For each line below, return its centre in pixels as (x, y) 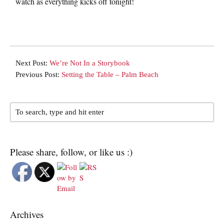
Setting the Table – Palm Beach (110, 74)
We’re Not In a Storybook (90, 63)
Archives (27, 214)
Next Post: (32, 63)
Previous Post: (38, 74)
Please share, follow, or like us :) (71, 152)
